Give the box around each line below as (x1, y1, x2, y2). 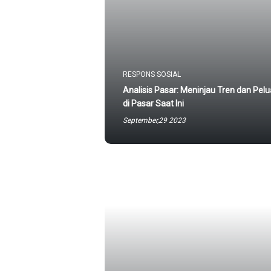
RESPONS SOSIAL (123, 70, 181, 79)
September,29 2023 (123, 116, 186, 125)
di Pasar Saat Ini (123, 99, 184, 108)
